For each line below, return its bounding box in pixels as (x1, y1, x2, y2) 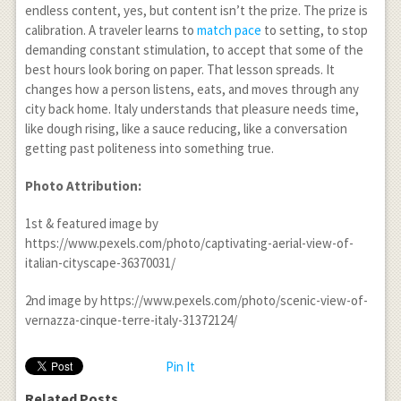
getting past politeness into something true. (24, 140, 274, 157)
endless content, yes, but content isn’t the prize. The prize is (24, 2, 368, 19)
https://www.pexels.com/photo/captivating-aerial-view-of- (24, 235, 354, 252)
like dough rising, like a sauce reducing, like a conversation (24, 120, 347, 137)
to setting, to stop (260, 21, 368, 38)
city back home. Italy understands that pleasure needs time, (24, 100, 359, 117)
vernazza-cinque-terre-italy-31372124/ (24, 311, 237, 328)
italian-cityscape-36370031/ (24, 254, 175, 271)
